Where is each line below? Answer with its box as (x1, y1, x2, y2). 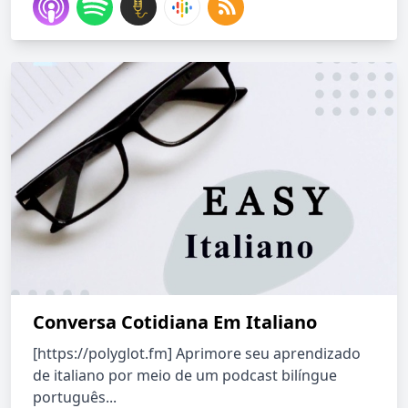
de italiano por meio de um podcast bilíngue (33, 365, 337, 385)
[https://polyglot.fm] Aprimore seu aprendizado (33, 343, 361, 363)
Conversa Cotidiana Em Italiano (33, 310, 317, 334)
